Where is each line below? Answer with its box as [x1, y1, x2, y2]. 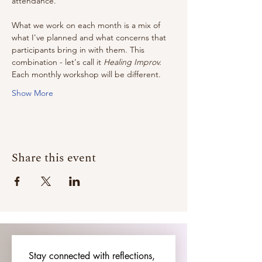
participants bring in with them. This [12, 44, 147, 55]
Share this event [12, 149, 96, 167]
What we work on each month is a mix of [12, 20, 163, 30]
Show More [12, 88, 53, 98]
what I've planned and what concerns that [12, 32, 168, 43]
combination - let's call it [12, 57, 104, 67]
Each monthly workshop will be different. [12, 69, 163, 80]
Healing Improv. [104, 57, 161, 67]
